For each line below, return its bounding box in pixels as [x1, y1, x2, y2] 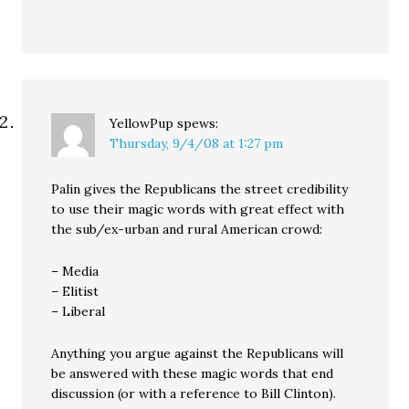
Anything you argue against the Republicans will [51, 345, 344, 362]
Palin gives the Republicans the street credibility [51, 181, 349, 197]
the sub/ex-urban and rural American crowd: [51, 221, 323, 237]
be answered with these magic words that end [51, 365, 334, 382]
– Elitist [51, 283, 100, 299]
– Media [51, 263, 100, 279]
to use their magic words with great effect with [51, 201, 345, 217]
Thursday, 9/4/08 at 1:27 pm [110, 135, 284, 152]
